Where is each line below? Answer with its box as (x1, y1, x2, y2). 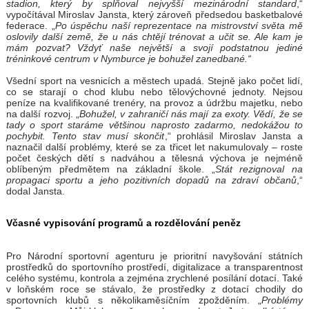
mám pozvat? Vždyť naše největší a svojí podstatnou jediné (6, 42, 303, 54)
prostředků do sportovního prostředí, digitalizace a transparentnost (6, 261, 303, 273)
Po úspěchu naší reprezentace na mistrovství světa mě (54, 20, 303, 32)
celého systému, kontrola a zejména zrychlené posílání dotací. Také (6, 272, 303, 284)
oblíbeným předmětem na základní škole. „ (6, 163, 215, 175)
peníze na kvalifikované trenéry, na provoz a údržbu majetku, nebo (6, 97, 303, 109)
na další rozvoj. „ (6, 108, 79, 120)
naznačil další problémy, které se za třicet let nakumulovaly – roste (6, 141, 303, 153)
